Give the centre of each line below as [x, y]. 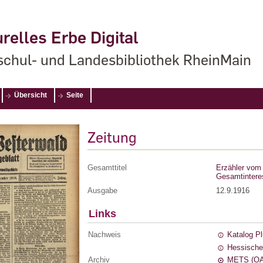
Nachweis [104, 235]
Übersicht [31, 95]
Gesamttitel [107, 168]
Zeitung [112, 137]
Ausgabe [102, 190]
